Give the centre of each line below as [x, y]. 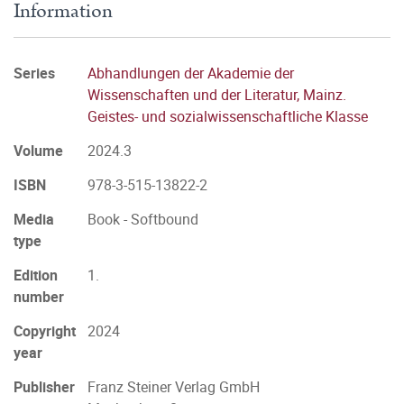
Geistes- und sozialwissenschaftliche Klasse [228, 116]
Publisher [44, 387]
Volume [38, 151]
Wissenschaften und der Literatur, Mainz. [217, 95]
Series [34, 73]
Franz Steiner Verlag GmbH [174, 387]
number [39, 297]
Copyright [45, 331]
